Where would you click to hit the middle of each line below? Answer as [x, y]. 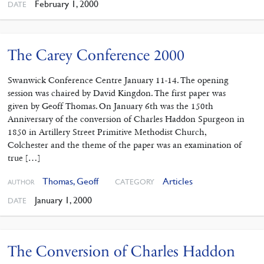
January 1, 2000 [62, 199]
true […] [24, 158]
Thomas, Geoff [70, 181]
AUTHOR [21, 181]
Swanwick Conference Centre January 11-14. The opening [118, 80]
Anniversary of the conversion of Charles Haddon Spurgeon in [126, 119]
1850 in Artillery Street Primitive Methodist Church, [107, 132]
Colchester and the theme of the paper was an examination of [124, 145]
